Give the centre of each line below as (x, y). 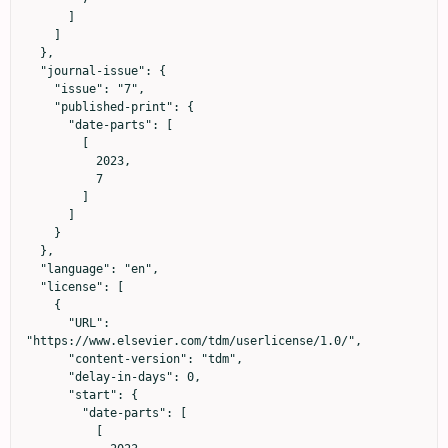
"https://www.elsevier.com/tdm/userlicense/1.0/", (194, 341)
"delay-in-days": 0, (47, 377)
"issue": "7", (40, 89)
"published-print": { (40, 107)
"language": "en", (33, 269)
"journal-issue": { (33, 71)
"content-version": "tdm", (47, 359)
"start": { (47, 395)
